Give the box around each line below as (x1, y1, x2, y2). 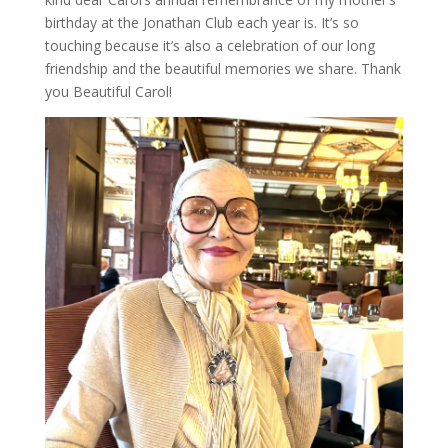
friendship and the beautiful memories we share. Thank (44, 58, 401, 78)
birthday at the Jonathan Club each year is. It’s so (44, 12, 359, 32)
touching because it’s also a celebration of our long (44, 35, 375, 55)
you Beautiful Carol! (44, 81, 172, 101)
